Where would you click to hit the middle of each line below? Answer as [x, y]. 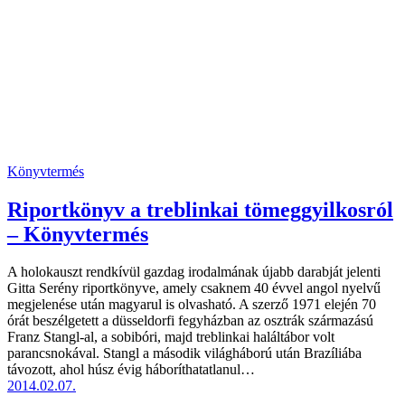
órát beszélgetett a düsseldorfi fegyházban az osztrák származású [190, 321]
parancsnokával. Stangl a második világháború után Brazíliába [184, 353]
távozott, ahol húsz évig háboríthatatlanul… [131, 370]
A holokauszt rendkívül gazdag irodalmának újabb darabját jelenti [194, 272]
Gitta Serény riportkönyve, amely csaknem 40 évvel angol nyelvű [194, 288]
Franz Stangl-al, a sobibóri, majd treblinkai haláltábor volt [171, 337]
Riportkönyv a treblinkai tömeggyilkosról [200, 209]
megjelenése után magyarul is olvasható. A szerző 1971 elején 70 [192, 305]
